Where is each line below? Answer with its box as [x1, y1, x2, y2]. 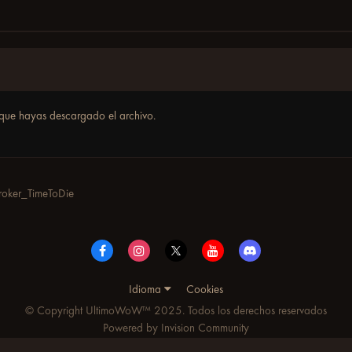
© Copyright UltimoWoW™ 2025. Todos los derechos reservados [25, 302, 327, 317]
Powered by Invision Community [103, 320, 249, 335]
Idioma [129, 281, 164, 296]
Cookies [186, 281, 223, 296]
